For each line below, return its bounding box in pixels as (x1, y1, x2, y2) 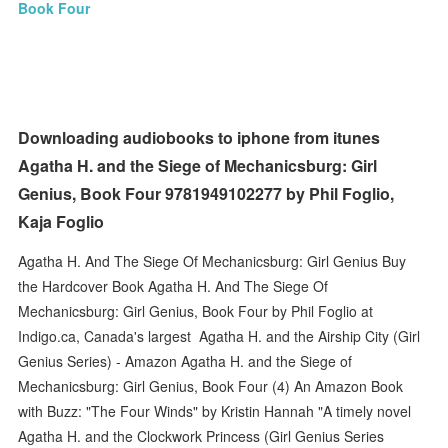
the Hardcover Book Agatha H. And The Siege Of (18, 275, 329, 296)
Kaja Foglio (18, 210, 105, 233)
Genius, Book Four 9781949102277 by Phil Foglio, (18, 182, 395, 205)
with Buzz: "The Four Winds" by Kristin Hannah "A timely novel (18, 400, 416, 421)
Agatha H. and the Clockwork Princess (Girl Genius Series (18, 425, 385, 446)
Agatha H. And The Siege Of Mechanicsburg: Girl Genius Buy (18, 250, 407, 271)
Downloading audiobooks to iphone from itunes (18, 126, 381, 149)
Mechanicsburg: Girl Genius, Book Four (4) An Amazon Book (18, 375, 404, 396)
